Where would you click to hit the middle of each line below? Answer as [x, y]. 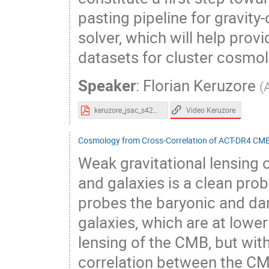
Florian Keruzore [199, 86]
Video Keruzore [210, 110]
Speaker [107, 86]
